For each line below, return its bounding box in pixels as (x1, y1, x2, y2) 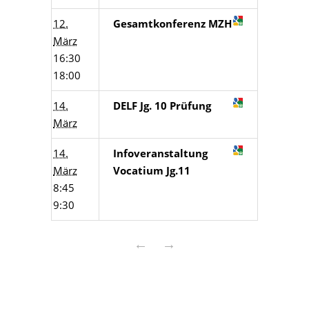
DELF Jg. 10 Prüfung (113, 99, 211, 112)
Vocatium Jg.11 (113, 163, 190, 177)
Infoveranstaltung (113, 146, 208, 160)
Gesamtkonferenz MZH (113, 17, 232, 30)
